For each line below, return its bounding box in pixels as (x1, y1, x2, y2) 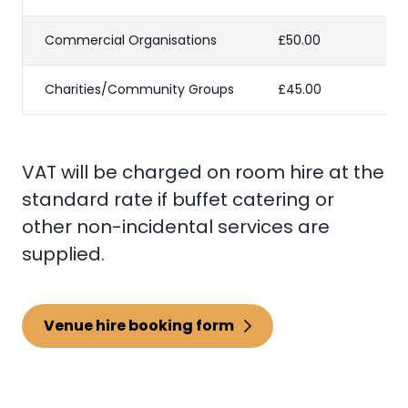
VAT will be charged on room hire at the (22, 159, 384, 186)
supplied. (22, 241, 105, 268)
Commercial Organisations (45, 31, 217, 50)
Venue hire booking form (44, 315, 234, 337)
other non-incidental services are (22, 214, 330, 240)
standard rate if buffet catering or (22, 187, 334, 213)
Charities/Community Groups (45, 80, 234, 99)
